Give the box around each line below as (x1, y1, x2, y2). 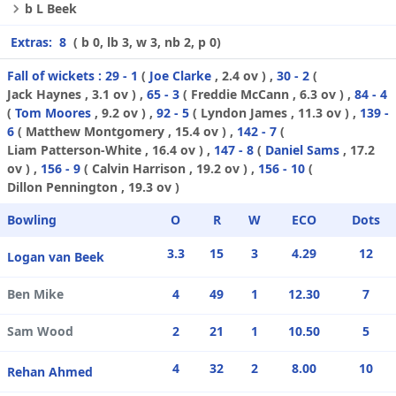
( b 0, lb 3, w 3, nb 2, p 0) (73, 34, 221, 51)
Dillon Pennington (7, 179, 118, 196)
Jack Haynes (7, 86, 81, 103)
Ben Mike (7, 286, 64, 303)
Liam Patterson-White (7, 141, 141, 159)
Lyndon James (201, 104, 287, 122)
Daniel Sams (265, 141, 339, 159)
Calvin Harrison (92, 160, 186, 178)
